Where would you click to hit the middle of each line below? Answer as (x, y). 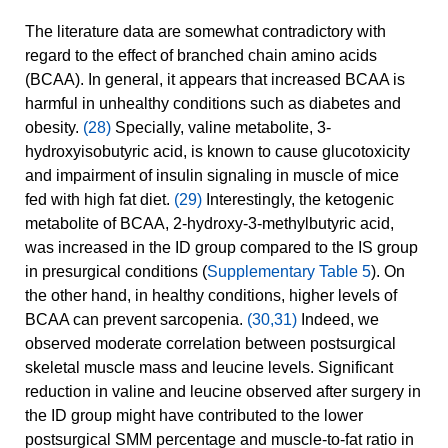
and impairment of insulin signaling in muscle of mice (212, 176)
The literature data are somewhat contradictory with (205, 32)
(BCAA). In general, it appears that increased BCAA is (215, 80)
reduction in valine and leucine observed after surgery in (223, 392)
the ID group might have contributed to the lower (194, 416)
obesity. (54, 128)
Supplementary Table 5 (289, 272)
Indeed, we (338, 320)
